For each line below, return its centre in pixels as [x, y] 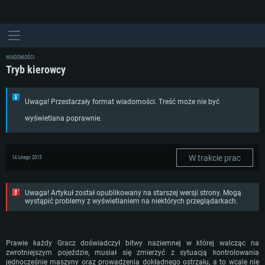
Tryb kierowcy [36, 70]
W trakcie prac [215, 158]
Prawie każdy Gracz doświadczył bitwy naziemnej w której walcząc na [132, 243]
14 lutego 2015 [27, 157]
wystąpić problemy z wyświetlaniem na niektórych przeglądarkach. [131, 201]
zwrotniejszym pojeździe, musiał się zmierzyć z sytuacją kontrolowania [132, 253]
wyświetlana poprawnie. [63, 118]
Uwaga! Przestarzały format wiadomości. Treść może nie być [122, 102]
